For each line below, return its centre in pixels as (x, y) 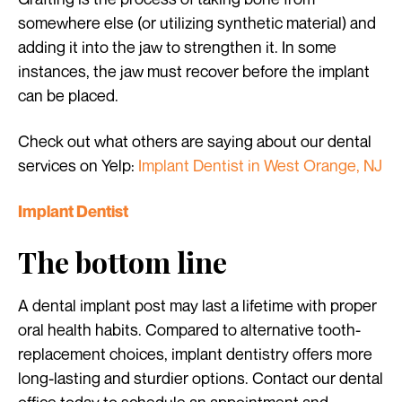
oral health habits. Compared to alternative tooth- (189, 330)
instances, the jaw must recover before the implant (194, 71)
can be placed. (68, 96)
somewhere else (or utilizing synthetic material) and (197, 23)
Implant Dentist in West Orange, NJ (260, 166)
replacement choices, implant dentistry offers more (195, 354)
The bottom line (122, 262)
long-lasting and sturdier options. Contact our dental (201, 378)
